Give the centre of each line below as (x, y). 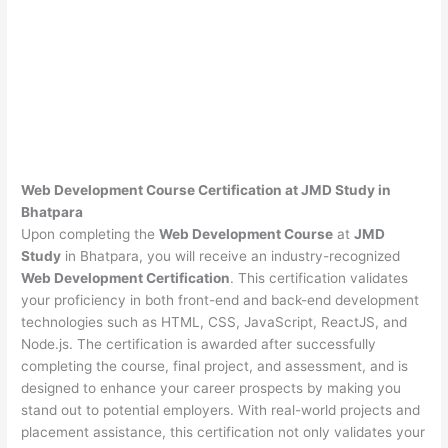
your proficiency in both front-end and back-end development (220, 299)
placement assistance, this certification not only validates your (223, 431)
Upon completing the (90, 233)
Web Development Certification (126, 277)
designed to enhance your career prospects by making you (211, 387)
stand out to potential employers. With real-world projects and (221, 409)
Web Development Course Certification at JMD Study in (206, 189)
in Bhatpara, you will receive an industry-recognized (231, 255)
